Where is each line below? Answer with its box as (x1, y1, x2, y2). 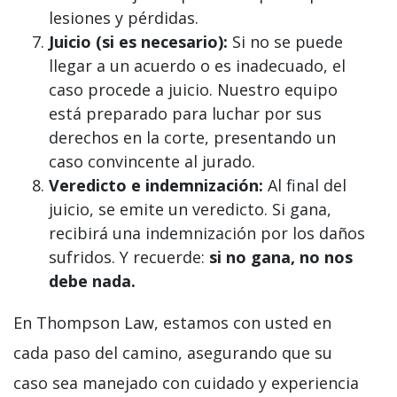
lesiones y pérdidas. (49, 7, 198, 29)
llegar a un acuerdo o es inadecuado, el (49, 55, 346, 77)
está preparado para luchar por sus (49, 103, 322, 125)
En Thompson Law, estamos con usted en (13, 312, 331, 334)
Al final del (263, 175, 346, 197)
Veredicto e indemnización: (49, 175, 263, 197)
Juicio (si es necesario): (49, 31, 228, 53)
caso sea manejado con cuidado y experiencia (13, 372, 359, 394)
